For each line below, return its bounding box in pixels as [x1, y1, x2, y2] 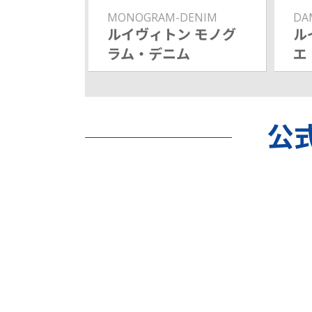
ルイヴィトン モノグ [107, 24, 237, 44]
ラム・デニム [107, 44, 191, 63]
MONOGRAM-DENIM [107, 9, 218, 25]
